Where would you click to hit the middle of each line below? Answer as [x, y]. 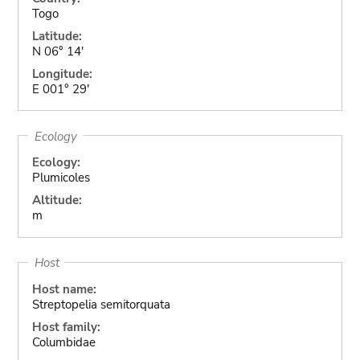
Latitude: [57, 36]
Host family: [66, 327]
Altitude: [57, 200]
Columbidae [63, 342]
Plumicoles [61, 178]
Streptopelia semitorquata [101, 304]
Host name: [64, 289]
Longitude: [62, 74]
